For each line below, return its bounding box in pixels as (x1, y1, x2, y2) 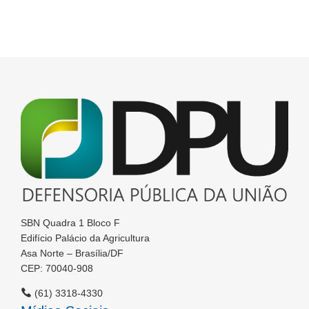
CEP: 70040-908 (21, 262, 93, 274)
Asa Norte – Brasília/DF (21, 247, 123, 259)
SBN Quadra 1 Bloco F (21, 217, 120, 228)
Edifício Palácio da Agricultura (21, 232, 150, 243)
